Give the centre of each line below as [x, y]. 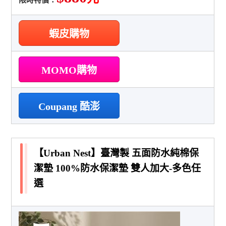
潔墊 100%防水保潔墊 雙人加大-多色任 [118, 168]
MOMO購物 [69, 70]
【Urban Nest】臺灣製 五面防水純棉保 [117, 153]
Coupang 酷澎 [69, 106]
